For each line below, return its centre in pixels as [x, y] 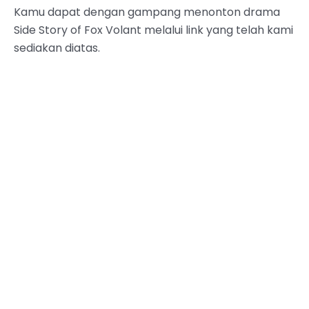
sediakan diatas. [57, 48]
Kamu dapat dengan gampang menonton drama [147, 12]
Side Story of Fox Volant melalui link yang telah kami [153, 30]
